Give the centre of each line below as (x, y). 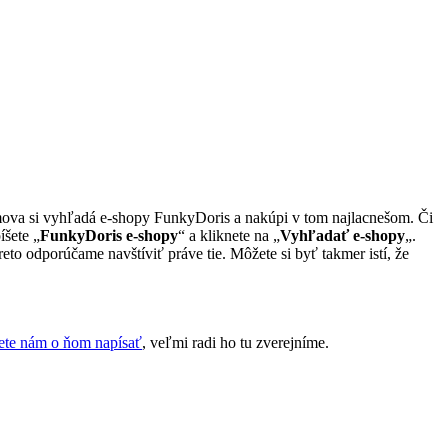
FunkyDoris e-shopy (109, 235)
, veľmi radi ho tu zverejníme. (235, 342)
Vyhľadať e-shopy (342, 235)
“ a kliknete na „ (229, 235)
